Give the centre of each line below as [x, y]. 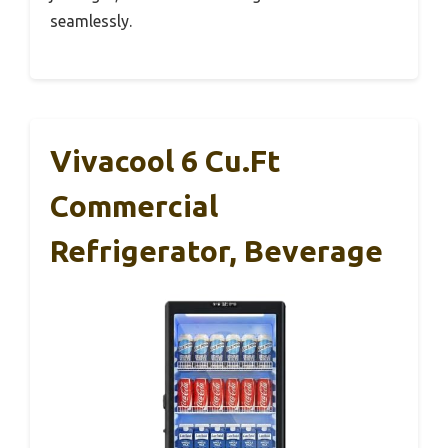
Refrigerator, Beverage [216, 251]
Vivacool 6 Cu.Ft [165, 161]
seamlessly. [91, 21]
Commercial [134, 206]
